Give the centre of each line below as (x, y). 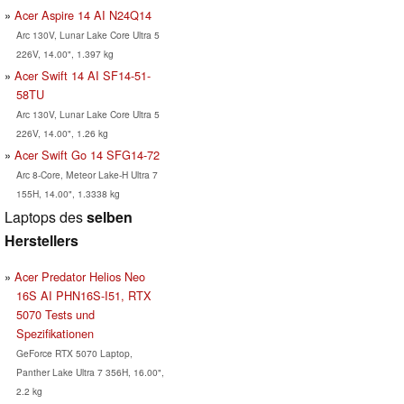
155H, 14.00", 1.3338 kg (68, 194)
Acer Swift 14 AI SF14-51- (83, 76)
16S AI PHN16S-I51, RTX (83, 296)
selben (110, 217)
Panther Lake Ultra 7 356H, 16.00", (90, 372)
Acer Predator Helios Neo (80, 277)
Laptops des (46, 217)
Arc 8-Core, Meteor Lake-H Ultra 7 (87, 175)
